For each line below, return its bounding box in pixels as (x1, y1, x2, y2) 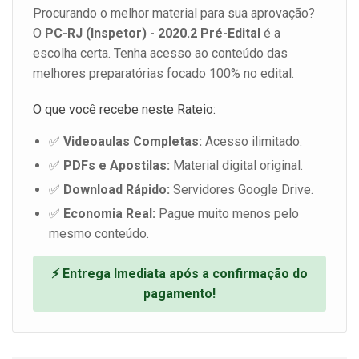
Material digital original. (170, 157, 303, 173)
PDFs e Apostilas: (63, 157, 170, 173)
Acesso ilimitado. (202, 133, 302, 149)
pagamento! (143, 285, 216, 301)
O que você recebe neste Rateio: (33, 101, 216, 117)
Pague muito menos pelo (155, 205, 299, 221)
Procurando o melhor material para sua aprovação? (33, 5, 315, 21)
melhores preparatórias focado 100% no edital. (33, 65, 294, 81)
